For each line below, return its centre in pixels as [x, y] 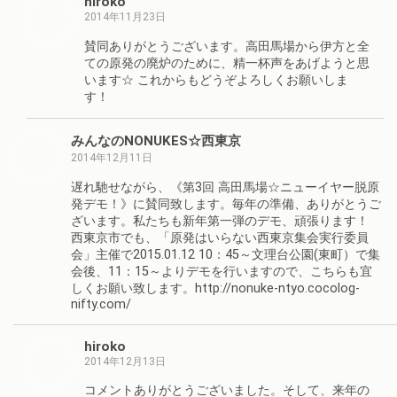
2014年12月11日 [112, 158]
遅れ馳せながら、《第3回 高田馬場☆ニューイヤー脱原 [225, 187]
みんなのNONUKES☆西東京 [156, 141]
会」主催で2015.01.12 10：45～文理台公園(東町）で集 [226, 254]
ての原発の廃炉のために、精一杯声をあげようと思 [227, 63]
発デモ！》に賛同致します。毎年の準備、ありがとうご [226, 204]
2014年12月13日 [125, 361]
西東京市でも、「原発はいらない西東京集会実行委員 [220, 237]
